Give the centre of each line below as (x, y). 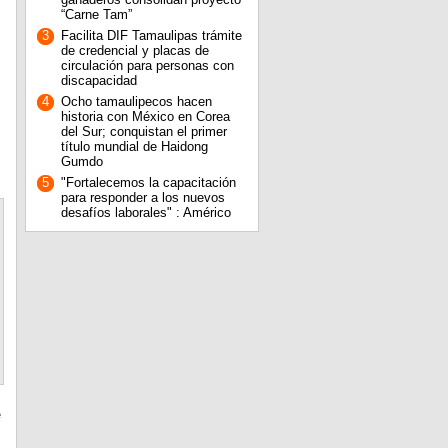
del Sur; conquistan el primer (143, 131)
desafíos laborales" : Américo (145, 212)
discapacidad (98, 80)
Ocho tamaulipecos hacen (136, 101)
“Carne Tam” (96, 14)
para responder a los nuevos (142, 197)
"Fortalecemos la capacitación (148, 182)
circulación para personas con (147, 65)
